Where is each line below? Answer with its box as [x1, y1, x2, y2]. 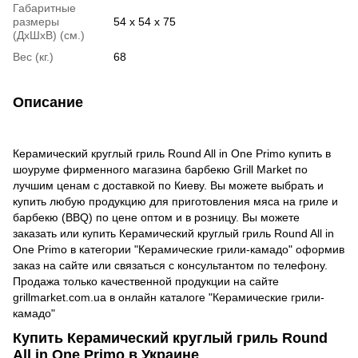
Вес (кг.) [13, 50, 54, 63]
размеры [13, 14, 59, 28]
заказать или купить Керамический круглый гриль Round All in [13, 226, 334, 240]
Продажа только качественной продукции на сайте [13, 274, 279, 288]
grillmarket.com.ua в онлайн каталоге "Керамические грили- [13, 290, 324, 304]
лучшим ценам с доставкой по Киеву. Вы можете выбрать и [13, 178, 324, 192]
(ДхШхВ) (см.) [13, 28, 85, 42]
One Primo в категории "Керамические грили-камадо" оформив [13, 242, 344, 256]
